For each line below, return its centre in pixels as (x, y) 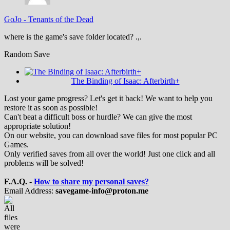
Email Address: (30, 190)
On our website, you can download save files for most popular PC (111, 135)
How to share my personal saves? (91, 181)
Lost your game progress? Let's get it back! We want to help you (108, 98)
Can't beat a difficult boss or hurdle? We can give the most (98, 117)
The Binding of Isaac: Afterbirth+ (125, 81)
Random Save (27, 54)
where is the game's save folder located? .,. (73, 36)
